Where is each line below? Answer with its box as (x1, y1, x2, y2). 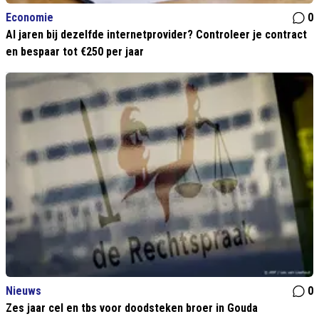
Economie (6, 11, 53, 25)
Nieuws (6, 284, 41, 298)
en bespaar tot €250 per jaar (6, 45, 144, 59)
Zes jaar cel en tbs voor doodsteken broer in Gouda (6, 301, 258, 315)
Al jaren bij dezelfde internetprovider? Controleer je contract (6, 28, 307, 42)
